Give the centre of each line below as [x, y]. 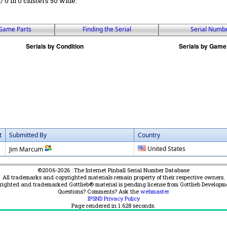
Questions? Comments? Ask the [99, 191]
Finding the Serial [107, 29]
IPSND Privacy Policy [113, 198]
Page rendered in [95, 205]
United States [166, 148]
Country [149, 135]
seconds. [143, 205]
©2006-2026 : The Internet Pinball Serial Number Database [113, 170]
